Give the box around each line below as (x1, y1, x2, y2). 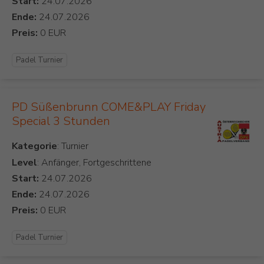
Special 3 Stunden (12, 113, 110, 130)
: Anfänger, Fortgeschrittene (37, 156, 151, 170)
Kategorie (12, 140, 57, 153)
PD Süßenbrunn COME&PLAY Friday (12, 99, 206, 115)
